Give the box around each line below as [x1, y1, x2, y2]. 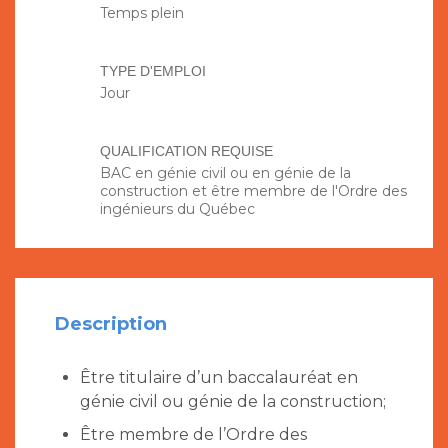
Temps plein [100, 4, 184, 23]
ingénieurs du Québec [100, 200, 255, 219]
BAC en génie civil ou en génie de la [100, 164, 351, 183]
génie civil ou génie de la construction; [80, 392, 386, 412]
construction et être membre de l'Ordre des [100, 182, 407, 201]
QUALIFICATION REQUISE [100, 143, 273, 160]
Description [55, 313, 167, 336]
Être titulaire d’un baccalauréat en [80, 368, 358, 388]
